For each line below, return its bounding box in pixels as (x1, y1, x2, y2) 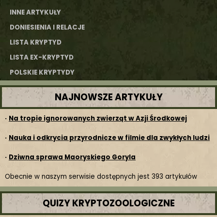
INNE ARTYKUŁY (10, 8, 61, 17)
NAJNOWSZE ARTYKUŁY (54, 91, 163, 104)
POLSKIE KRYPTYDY (10, 68, 75, 77)
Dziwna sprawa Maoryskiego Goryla (9, 153, 136, 162)
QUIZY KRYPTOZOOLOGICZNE (42, 197, 175, 210)
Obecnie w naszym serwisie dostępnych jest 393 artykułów (5, 172, 197, 181)
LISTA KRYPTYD (10, 38, 62, 47)
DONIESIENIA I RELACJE (10, 23, 85, 32)
